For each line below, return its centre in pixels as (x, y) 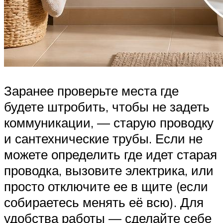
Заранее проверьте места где (91, 90)
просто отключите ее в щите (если (106, 186)
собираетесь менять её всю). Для (104, 202)
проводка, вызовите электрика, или (109, 170)
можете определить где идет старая (111, 154)
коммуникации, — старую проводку (109, 122)
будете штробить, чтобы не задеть (107, 106)
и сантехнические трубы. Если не (103, 138)
